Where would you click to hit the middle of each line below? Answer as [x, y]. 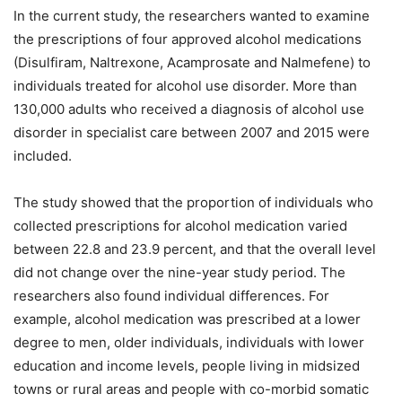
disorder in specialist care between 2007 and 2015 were [192, 132]
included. [43, 155]
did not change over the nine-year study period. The [179, 272]
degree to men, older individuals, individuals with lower [189, 342]
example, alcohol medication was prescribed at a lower [187, 319]
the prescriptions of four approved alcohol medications [188, 39]
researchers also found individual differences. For [171, 295]
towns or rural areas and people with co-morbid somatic [191, 389]
